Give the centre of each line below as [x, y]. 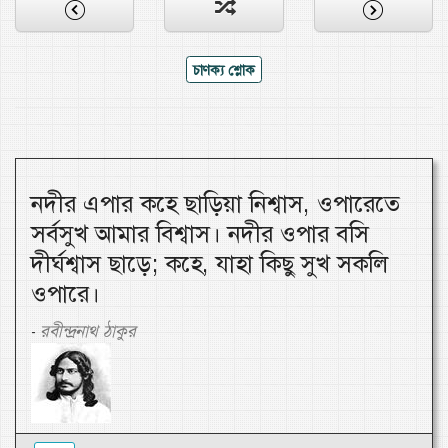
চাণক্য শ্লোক [224, 69]
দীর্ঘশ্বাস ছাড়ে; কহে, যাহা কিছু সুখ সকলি [209, 264]
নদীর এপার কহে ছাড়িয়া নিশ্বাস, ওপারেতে [215, 204]
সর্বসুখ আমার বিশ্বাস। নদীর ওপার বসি [200, 234]
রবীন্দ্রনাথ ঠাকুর [88, 331]
